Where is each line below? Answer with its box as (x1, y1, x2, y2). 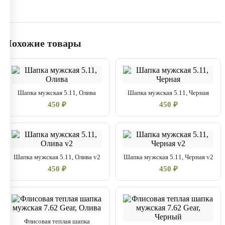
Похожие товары (4, 38, 81, 49)
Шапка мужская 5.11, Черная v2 (123, 153, 213, 161)
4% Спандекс (12, 8, 66, 19)
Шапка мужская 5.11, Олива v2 (13, 153, 100, 161)
